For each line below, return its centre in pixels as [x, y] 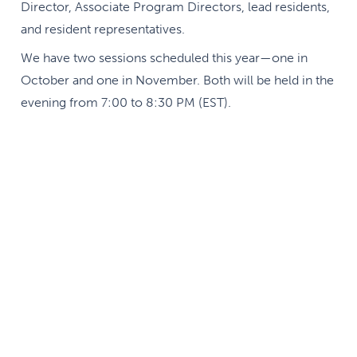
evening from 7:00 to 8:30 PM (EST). [126, 102]
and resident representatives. [103, 29]
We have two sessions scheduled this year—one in [164, 57]
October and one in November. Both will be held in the [177, 80]
